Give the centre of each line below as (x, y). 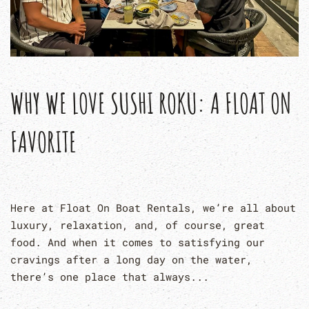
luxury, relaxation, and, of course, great (138, 225)
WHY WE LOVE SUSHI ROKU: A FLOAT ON (151, 103)
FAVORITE (43, 141)
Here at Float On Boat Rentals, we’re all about (153, 207)
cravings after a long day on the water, (131, 259)
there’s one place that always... (110, 276)
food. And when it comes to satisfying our (138, 242)
